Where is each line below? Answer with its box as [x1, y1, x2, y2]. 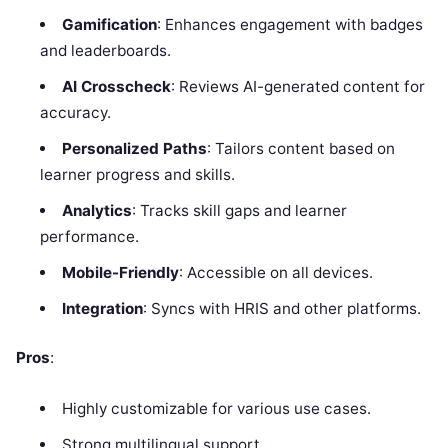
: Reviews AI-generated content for [170, 77, 425, 97]
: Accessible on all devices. [178, 263, 373, 283]
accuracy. [40, 103, 112, 123]
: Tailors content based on [206, 139, 395, 159]
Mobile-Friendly [61, 263, 179, 283]
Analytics [61, 201, 132, 221]
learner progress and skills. [40, 165, 236, 185]
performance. [40, 227, 140, 247]
